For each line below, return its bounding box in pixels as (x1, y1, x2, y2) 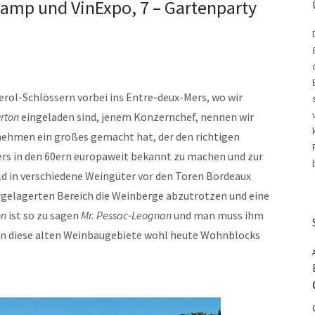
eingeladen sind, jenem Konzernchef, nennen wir (19, 110, 254, 124)
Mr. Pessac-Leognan (81, 208, 172, 222)
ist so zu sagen (6, 208, 81, 222)
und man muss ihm (172, 208, 264, 222)
